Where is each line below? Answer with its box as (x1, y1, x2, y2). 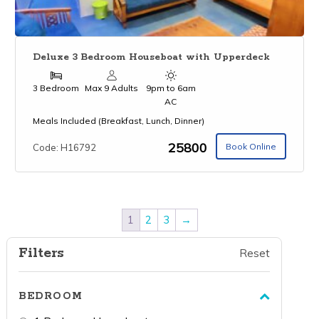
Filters (18, 244, 64, 262)
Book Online (225, 140, 276, 152)
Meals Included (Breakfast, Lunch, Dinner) (33, 115, 205, 127)
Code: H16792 (33, 142, 97, 153)
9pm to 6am (145, 83, 196, 94)
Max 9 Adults (85, 83, 139, 94)
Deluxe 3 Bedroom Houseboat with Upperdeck (33, 51, 271, 63)
